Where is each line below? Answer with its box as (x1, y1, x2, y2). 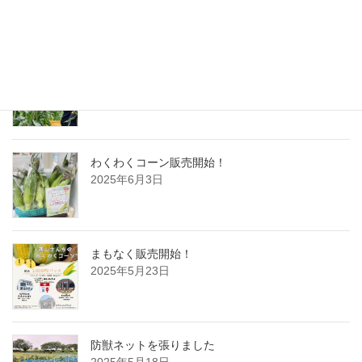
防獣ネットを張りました (90, 339, 215, 352)
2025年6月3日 (90, 173, 163, 187)
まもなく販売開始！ (90, 247, 192, 261)
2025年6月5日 (90, 82, 163, 95)
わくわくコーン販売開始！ (90, 156, 226, 170)
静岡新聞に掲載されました (90, 65, 226, 78)
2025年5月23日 (90, 264, 170, 278)
